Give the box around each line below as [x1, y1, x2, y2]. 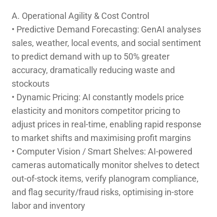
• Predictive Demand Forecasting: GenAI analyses [11, 24, 201, 34]
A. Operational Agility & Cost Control [11, 10, 149, 21]
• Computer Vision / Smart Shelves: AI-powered [11, 146, 192, 156]
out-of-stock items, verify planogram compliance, [11, 173, 199, 184]
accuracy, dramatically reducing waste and [11, 64, 175, 75]
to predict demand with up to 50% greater [11, 51, 170, 62]
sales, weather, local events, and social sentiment [11, 37, 201, 48]
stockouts [11, 78, 49, 89]
